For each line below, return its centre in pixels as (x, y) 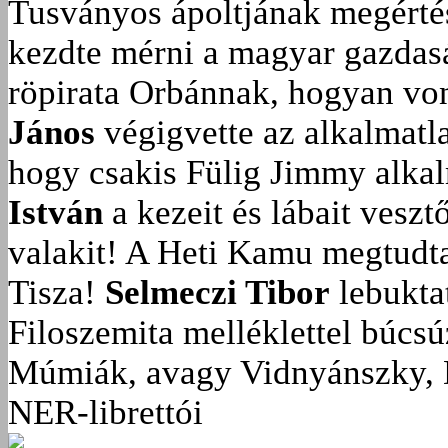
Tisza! (52, 292)
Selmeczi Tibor (217, 292)
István (55, 212)
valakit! (63, 252)
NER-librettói (105, 412)
